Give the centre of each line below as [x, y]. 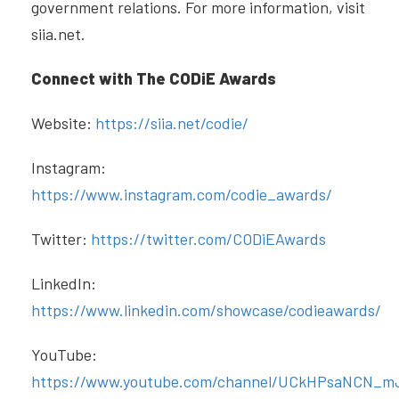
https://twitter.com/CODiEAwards [210, 239]
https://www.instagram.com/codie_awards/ [183, 195]
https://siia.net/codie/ [172, 123]
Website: [63, 123]
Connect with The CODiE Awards [154, 79]
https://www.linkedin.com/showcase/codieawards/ [206, 310]
